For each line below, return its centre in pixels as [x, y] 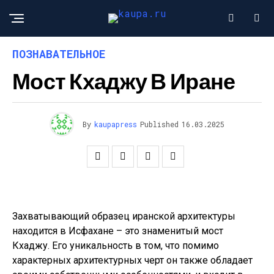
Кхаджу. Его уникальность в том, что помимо [116, 246]
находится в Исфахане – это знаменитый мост [118, 231]
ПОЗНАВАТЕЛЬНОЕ [59, 54]
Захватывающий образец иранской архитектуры [124, 216]
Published [159, 124]
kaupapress [116, 124]
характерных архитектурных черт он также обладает [132, 260]
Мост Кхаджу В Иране [124, 80]
